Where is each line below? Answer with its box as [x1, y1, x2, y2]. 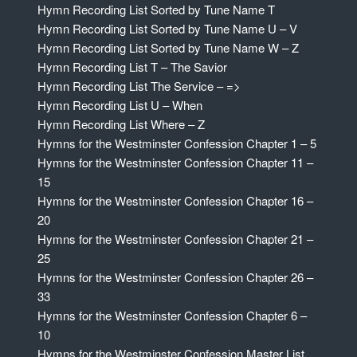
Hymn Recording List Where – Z [37, 116, 205, 133]
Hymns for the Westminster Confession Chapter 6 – [37, 307, 307, 324]
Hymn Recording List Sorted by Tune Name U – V [37, 20, 297, 37]
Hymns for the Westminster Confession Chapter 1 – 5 [37, 135, 316, 152]
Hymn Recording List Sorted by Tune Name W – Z [37, 39, 299, 57]
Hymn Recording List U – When [37, 96, 202, 114]
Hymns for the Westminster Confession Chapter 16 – [37, 192, 313, 210]
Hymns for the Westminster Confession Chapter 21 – [37, 230, 313, 248]
